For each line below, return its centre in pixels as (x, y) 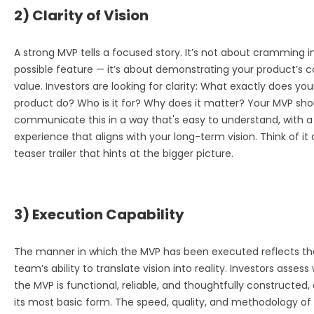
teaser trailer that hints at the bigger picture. (124, 153)
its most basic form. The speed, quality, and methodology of (163, 302)
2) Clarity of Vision (81, 15)
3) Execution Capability (99, 214)
